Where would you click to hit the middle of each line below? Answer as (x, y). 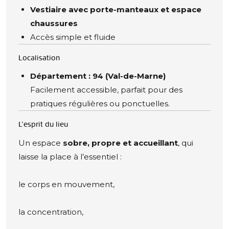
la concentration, (51, 212)
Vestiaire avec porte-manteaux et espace (116, 10)
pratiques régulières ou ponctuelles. (100, 104)
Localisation (39, 58)
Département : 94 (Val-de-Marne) (98, 76)
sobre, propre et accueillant (120, 143)
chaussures (54, 24)
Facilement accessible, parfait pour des (106, 90)
